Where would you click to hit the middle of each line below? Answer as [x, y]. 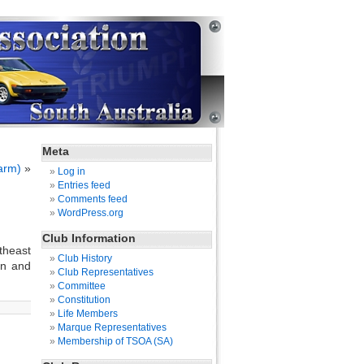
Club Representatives [106, 272]
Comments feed [93, 199]
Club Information [89, 238]
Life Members [88, 314]
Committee [82, 286]
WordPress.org [91, 213]
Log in [71, 171]
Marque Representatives [112, 327]
